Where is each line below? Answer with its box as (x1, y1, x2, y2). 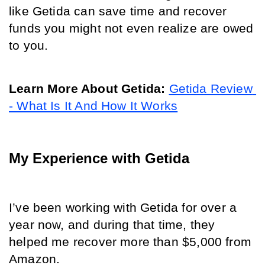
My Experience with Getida (9, 150, 189, 166)
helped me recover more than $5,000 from (9, 235, 252, 249)
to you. (9, 38, 52, 53)
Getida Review (169, 82, 253, 96)
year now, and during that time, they (9, 218, 215, 232)
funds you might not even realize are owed (9, 21, 254, 35)
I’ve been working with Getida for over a (9, 201, 237, 215)
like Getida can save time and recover (9, 4, 227, 18)
